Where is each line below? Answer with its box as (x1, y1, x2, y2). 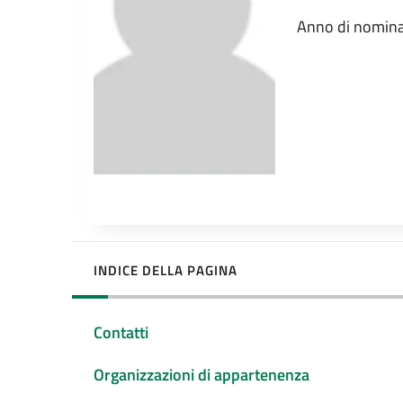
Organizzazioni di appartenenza (94, 363, 309, 388)
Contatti (94, 320, 148, 345)
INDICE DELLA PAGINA (94, 259, 237, 281)
